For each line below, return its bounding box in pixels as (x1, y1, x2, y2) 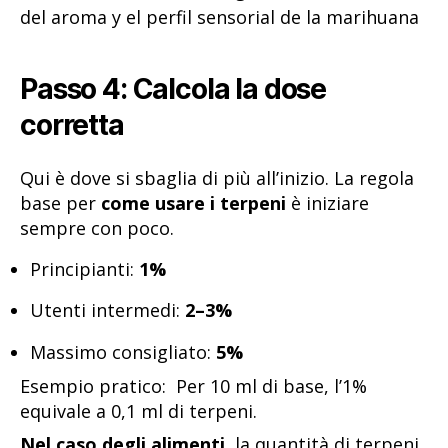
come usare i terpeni (101, 190, 286, 215)
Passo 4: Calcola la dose (20, 72, 327, 107)
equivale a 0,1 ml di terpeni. (20, 398, 257, 423)
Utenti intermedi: (30, 298, 185, 323)
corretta (20, 108, 124, 143)
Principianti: (30, 256, 139, 281)
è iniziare (286, 190, 369, 215)
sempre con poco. (20, 215, 174, 240)
